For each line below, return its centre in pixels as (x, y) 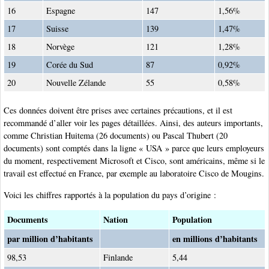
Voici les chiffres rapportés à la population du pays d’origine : (110, 195)
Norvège (60, 47)
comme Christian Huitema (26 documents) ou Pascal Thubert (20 (116, 136)
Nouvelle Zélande (76, 83)
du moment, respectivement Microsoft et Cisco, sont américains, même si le (134, 161)
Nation (116, 220)
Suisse (57, 29)
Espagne (61, 11)
